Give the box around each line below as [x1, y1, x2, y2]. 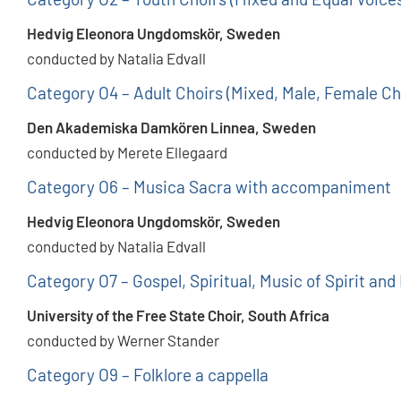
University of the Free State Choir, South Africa [27, 306, 329, 325]
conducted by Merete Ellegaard [27, 143, 227, 162]
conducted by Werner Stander [27, 331, 219, 350]
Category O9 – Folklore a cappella [27, 364, 269, 386]
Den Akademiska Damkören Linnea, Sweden [27, 118, 316, 137]
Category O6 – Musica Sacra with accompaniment [27, 176, 391, 198]
